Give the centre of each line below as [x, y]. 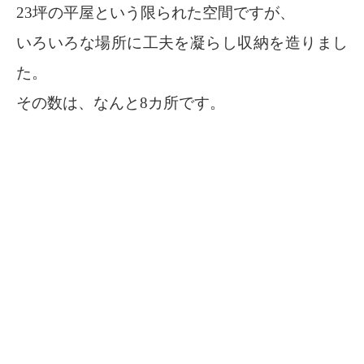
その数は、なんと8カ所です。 [121, 103]
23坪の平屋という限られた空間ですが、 [156, 13]
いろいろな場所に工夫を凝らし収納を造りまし [182, 43]
